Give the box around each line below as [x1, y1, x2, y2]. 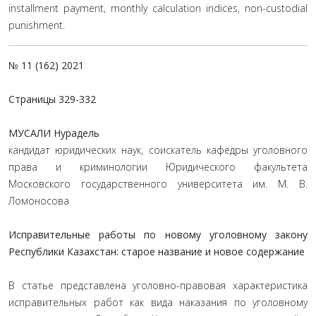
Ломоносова [8, 194, 69, 207]
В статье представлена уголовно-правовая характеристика [8, 279, 308, 292]
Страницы [8, 92, 56, 106]
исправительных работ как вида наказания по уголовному [8, 296, 308, 309]
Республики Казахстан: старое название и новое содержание [8, 245, 305, 258]
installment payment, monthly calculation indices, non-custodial [8, 1, 308, 15]
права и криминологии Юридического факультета [8, 160, 308, 174]
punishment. [8, 18, 65, 32]
